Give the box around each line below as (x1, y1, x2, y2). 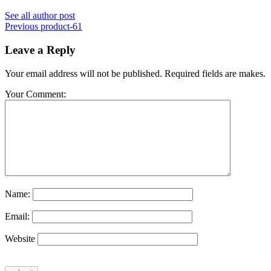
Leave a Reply (5, 44, 76, 57)
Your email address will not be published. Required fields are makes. (5, 68, 266, 79)
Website (5, 233, 35, 244)
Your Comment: (5, 88, 66, 99)
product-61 (41, 21, 82, 32)
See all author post (5, 10, 75, 21)
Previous (5, 21, 38, 32)
